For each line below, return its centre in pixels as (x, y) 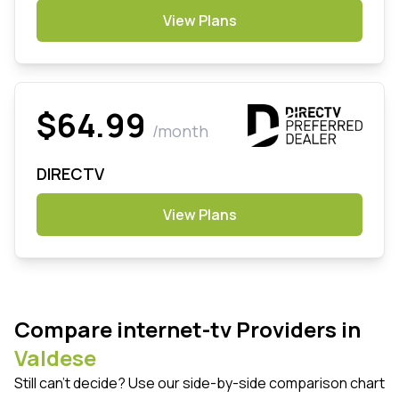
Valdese (55, 358)
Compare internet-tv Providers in (187, 330)
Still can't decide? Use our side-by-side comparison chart (199, 383)
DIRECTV (70, 174)
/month (180, 131)
